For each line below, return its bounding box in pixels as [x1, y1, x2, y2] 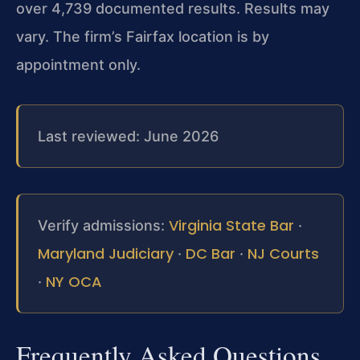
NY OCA [46, 271, 102, 292]
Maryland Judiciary [38, 243, 174, 264]
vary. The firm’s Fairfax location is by [16, 27, 269, 45]
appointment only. [16, 55, 141, 73]
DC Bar [186, 243, 235, 264]
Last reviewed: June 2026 [38, 127, 219, 145]
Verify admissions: [38, 216, 169, 234]
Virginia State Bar [169, 215, 294, 235]
